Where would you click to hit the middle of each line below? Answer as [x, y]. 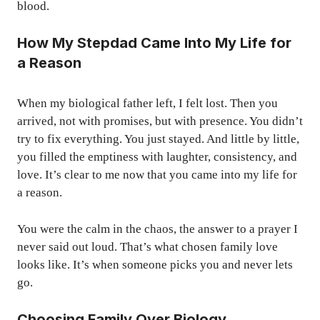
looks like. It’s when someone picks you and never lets [155, 264]
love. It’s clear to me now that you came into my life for [157, 175]
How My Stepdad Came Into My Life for [154, 43]
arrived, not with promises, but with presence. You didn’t [160, 121]
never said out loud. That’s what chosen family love [147, 246]
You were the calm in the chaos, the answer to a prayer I [157, 229]
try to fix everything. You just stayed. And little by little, [158, 139]
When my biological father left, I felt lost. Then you [147, 104]
